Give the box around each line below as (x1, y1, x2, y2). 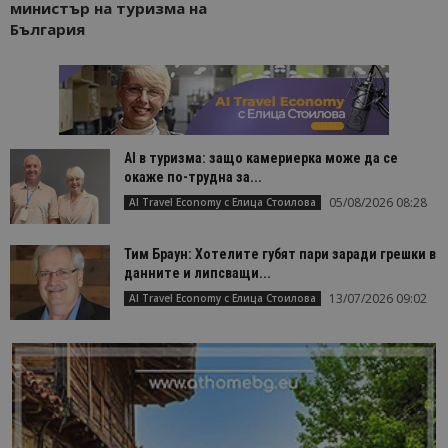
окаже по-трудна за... (124, 169, 262, 186)
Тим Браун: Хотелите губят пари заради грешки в (124, 246, 436, 263)
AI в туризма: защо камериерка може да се (124, 150, 398, 167)
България (10, 19, 85, 40)
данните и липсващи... (124, 265, 271, 282)
